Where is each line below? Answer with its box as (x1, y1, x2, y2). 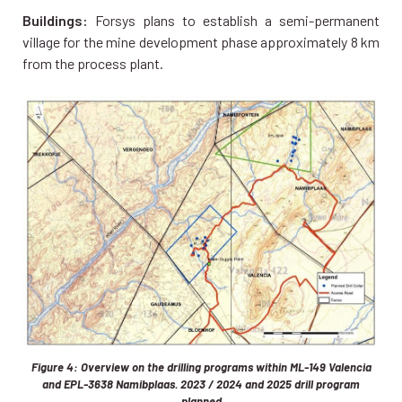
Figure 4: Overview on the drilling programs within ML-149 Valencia (31, 359, 371, 374)
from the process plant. (22, 55, 163, 73)
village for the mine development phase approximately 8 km (22, 33, 380, 51)
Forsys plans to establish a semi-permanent (88, 12, 380, 30)
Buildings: (22, 12, 88, 30)
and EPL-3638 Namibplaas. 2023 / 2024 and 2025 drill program (42, 376, 360, 391)
